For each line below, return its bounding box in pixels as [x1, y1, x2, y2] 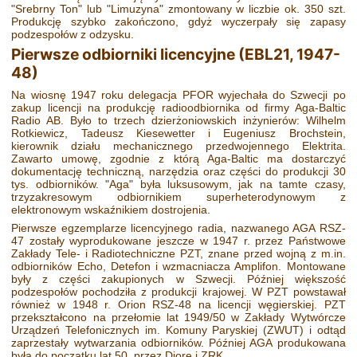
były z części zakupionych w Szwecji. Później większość [11, 272, 346, 285]
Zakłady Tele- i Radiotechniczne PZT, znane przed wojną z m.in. [11, 246, 346, 260]
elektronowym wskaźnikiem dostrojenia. [11, 203, 211, 217]
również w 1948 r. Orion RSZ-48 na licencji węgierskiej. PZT [11, 297, 346, 311]
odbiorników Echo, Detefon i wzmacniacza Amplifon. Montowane [11, 259, 346, 273]
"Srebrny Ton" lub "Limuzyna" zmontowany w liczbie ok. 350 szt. [11, 2, 346, 16]
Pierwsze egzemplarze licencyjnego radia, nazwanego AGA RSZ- [11, 221, 346, 234]
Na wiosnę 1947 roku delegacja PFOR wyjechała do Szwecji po [11, 88, 346, 102]
